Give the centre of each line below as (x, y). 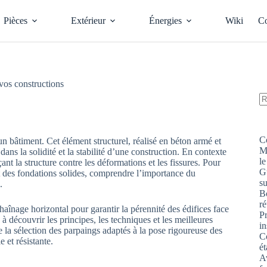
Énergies (165, 21)
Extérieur (88, 21)
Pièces (15, 21)
